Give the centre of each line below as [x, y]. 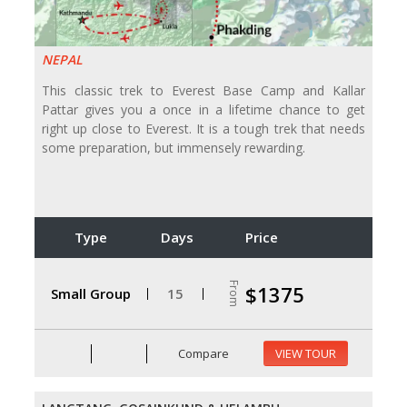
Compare [203, 353]
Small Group [91, 293]
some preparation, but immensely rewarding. [174, 148]
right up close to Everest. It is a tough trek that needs [203, 129]
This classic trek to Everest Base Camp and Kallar [203, 91]
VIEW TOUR [306, 354]
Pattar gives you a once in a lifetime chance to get [203, 110]
